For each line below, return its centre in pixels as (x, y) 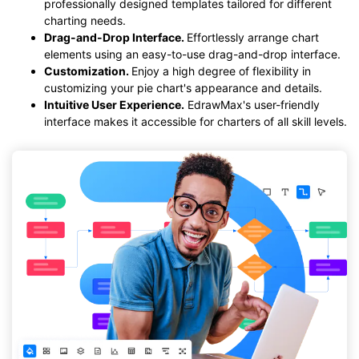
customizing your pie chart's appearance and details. (183, 88)
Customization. (88, 71)
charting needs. (85, 21)
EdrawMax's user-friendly (252, 105)
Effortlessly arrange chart (253, 38)
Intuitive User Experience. (114, 105)
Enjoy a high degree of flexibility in (221, 71)
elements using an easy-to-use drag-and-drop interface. (192, 54)
